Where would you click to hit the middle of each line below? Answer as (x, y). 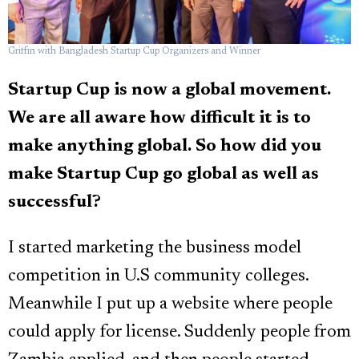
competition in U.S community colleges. (158, 277)
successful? (54, 203)
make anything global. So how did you (165, 147)
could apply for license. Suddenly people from (179, 333)
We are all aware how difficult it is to (159, 119)
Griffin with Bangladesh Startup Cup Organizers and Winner (134, 51)
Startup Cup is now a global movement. (169, 91)
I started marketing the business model (155, 249)
